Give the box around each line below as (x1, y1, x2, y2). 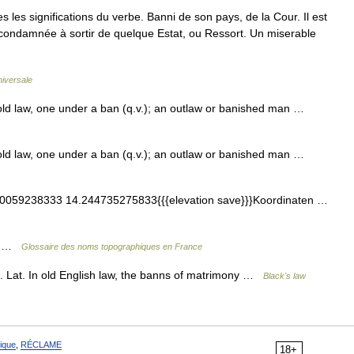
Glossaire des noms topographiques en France (21, 242, 202, 252)
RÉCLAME (21, 340, 62, 350)
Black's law (263, 271, 306, 281)
